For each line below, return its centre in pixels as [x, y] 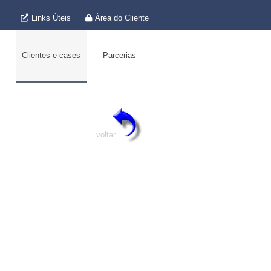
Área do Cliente [122, 18]
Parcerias [119, 55]
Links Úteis [51, 18]
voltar [106, 135]
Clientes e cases [51, 55]
